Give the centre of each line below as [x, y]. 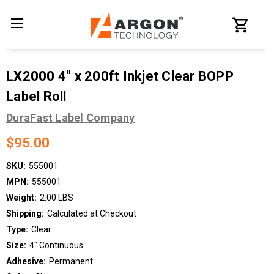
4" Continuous [56, 245]
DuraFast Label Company [71, 118]
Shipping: [25, 213]
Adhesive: [26, 261]
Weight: [21, 197]
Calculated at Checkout [91, 213]
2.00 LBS [56, 197]
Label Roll [36, 97]
